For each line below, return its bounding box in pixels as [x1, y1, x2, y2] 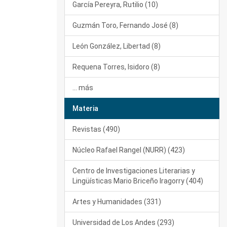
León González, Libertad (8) [72, 42, 161, 50]
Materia [72, 104, 98, 112]
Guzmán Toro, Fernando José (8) [72, 21, 178, 29]
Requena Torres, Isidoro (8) [72, 63, 160, 71]
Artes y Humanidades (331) [72, 198, 161, 206]
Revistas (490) [72, 125, 120, 133]
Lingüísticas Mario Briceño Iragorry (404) [72, 177, 203, 185]
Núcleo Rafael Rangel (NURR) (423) [72, 146, 185, 154]
